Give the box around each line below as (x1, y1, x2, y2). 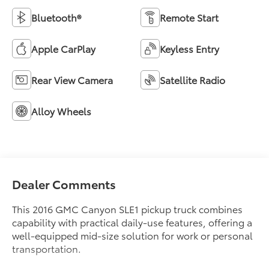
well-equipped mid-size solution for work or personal (12, 228, 253, 242)
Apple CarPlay (31, 41, 96, 55)
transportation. (12, 241, 82, 255)
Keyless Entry (160, 41, 219, 55)
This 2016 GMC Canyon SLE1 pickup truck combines (12, 201, 243, 216)
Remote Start (160, 10, 219, 24)
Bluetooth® (31, 10, 82, 24)
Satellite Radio (160, 72, 225, 86)
